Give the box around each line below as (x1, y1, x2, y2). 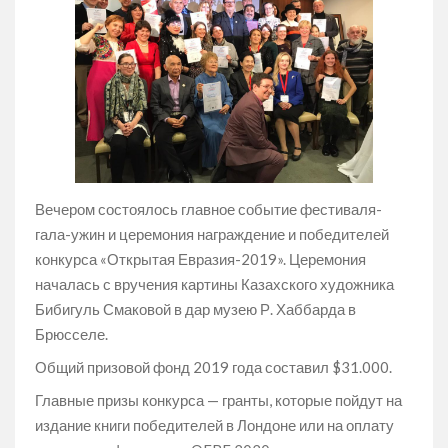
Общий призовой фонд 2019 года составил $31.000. (35, 357, 395, 376)
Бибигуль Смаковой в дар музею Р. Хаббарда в (35, 299, 356, 318)
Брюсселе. (35, 324, 108, 343)
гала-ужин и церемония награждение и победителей (35, 224, 389, 243)
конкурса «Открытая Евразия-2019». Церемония (35, 249, 366, 268)
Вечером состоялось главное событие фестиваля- (35, 199, 382, 218)
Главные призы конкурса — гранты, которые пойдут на (35, 390, 402, 409)
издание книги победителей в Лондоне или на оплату (35, 415, 394, 434)
